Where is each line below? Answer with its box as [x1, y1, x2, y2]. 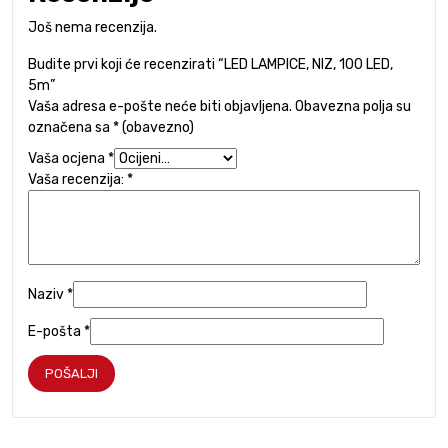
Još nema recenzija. [28, 18, 157, 36]
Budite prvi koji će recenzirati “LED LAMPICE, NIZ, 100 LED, [28, 55, 393, 73]
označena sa [28, 118, 113, 136]
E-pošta [28, 322, 84, 340]
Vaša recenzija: [28, 170, 127, 188]
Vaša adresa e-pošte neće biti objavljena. [28, 97, 292, 115]
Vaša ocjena [28, 149, 108, 167]
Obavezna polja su [295, 97, 411, 115]
